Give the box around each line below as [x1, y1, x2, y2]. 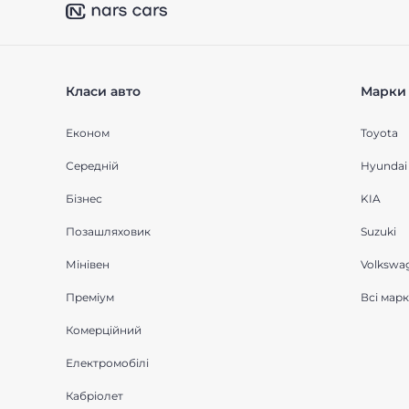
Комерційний [66, 323, 142, 337]
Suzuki [360, 225, 396, 238]
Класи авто [66, 83, 141, 100]
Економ [66, 126, 110, 140]
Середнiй [66, 159, 119, 173]
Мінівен [66, 257, 110, 271]
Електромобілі [66, 356, 149, 370]
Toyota [360, 126, 398, 140]
